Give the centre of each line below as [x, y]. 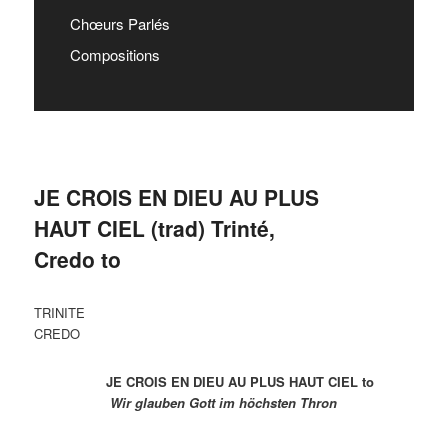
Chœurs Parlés [120, 23]
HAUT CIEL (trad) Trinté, [155, 227]
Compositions [115, 54]
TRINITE [66, 313]
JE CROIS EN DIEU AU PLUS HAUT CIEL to [204, 381]
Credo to [78, 258]
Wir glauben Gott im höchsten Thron [200, 402]
